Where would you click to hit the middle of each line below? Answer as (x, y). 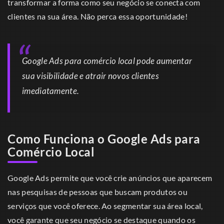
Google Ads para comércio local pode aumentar (107, 60)
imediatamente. (51, 90)
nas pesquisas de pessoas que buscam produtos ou (98, 192)
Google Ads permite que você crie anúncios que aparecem (110, 178)
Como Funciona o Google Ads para (104, 138)
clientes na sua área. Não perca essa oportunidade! (97, 16)
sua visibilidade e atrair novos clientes (91, 75)
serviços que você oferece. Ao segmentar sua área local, (105, 206)
